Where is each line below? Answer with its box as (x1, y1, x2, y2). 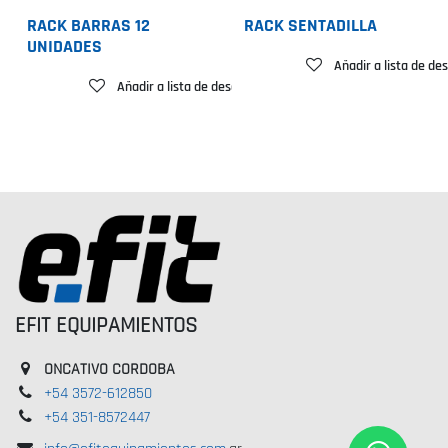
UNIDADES (27, 36, 102, 59)
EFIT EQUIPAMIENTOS (15, 312, 197, 341)
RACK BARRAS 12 (27, 15, 150, 38)
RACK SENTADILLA (243, 15, 377, 38)
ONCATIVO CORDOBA (43, 359, 175, 381)
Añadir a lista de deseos (116, 77, 251, 96)
